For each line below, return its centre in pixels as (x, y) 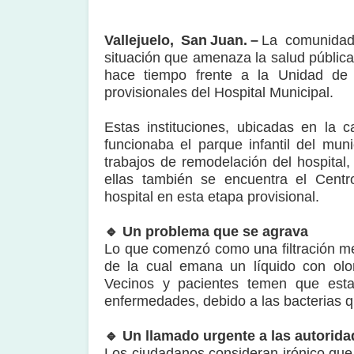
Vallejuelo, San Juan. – (182, 40)
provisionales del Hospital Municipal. (219, 92)
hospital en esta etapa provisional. (212, 197)
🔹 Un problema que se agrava (208, 232)
